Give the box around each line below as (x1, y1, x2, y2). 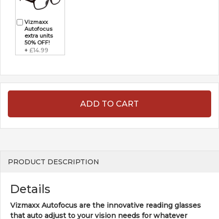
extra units (24, 32, 53, 39)
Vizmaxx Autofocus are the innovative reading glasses (10, 200, 201, 210)
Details (10, 181, 50, 196)
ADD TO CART (80, 98, 139, 109)
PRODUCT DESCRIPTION (8, 157, 99, 166)
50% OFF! (24, 39, 50, 46)
